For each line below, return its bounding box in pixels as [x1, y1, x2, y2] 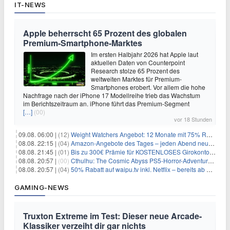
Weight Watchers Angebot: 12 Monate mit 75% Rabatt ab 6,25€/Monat [71, 130, 206, 139]
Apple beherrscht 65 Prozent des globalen [23, 27, 187, 39]
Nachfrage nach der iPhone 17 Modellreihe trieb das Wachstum [23, 91, 200, 100]
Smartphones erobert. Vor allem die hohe [91, 83, 205, 91]
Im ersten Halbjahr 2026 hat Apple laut [91, 50, 198, 59]
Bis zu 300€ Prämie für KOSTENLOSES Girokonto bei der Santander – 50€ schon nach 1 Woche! [71, 147, 209, 156]
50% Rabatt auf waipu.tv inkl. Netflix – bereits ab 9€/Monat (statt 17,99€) [71, 165, 206, 174]
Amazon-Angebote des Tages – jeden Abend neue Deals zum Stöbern [71, 139, 208, 147]
